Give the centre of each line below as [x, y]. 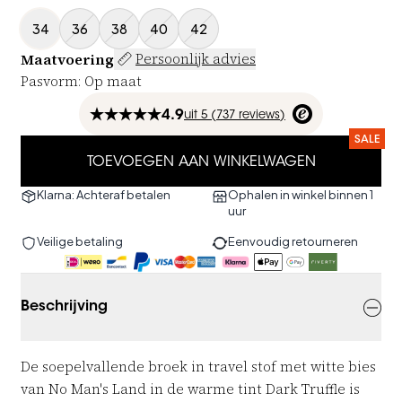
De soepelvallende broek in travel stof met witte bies [198, 366]
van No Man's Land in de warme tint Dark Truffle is [190, 389]
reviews [259, 116]
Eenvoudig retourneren [293, 241]
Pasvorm [49, 81]
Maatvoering [67, 59]
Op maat [113, 81]
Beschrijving [64, 307]
